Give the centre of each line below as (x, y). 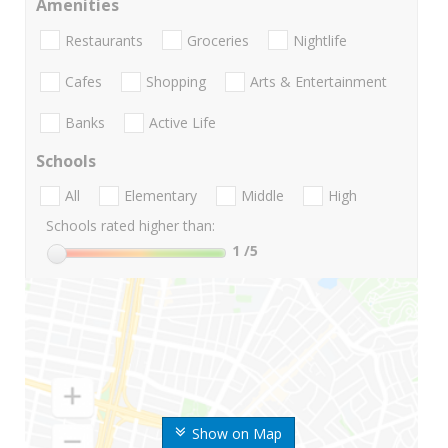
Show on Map (236, 434)
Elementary (160, 196)
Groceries (218, 40)
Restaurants (104, 40)
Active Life (182, 123)
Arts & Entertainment (318, 81)
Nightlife (320, 40)
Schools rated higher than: (130, 226)
